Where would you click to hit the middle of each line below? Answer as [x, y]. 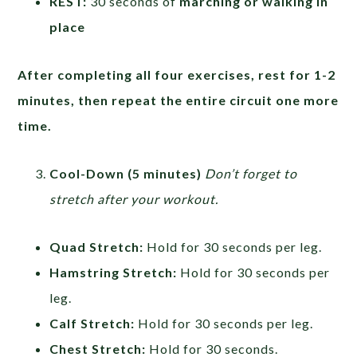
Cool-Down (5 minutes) [126, 173]
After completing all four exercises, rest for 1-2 [177, 74]
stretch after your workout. [134, 198]
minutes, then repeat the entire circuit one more [178, 100]
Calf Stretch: [92, 323]
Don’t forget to [251, 173]
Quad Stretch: [97, 246]
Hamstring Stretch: [114, 272]
